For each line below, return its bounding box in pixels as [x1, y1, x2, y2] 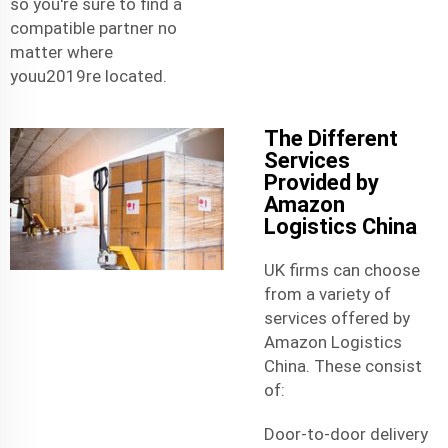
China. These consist [264, 355, 422, 376]
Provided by [264, 169, 379, 195]
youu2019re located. [10, 65, 167, 86]
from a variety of [264, 283, 391, 304]
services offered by [264, 307, 410, 328]
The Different [264, 125, 398, 151]
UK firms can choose [264, 259, 420, 280]
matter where [10, 41, 113, 62]
